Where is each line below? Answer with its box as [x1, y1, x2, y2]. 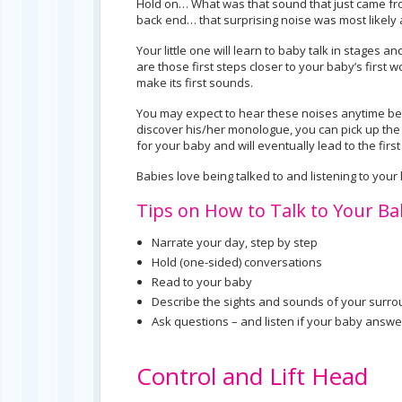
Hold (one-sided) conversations [152, 254, 322, 270]
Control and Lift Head [136, 360, 368, 392]
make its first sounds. [136, 74, 253, 91]
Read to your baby [152, 274, 252, 290]
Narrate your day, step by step [152, 234, 318, 250]
